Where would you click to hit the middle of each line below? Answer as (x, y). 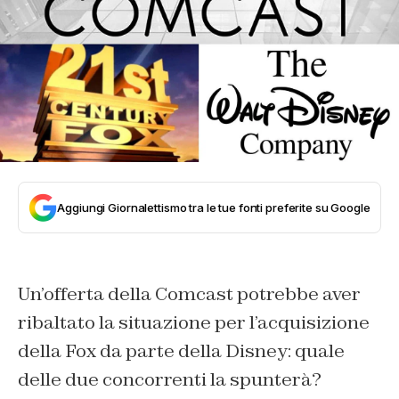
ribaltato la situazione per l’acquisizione (194, 322)
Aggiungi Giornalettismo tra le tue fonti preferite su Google (214, 207)
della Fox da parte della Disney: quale (181, 350)
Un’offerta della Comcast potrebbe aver (189, 293)
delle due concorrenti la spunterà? (170, 379)
